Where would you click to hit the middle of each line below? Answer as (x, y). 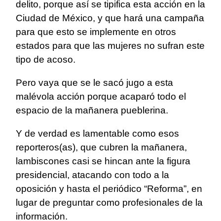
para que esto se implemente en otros (96, 32)
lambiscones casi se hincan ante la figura (103, 161)
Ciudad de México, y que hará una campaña (110, 18)
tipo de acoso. (46, 60)
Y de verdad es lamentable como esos (97, 134)
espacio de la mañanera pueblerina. (92, 110)
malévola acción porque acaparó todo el (101, 97)
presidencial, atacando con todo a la (92, 175)
